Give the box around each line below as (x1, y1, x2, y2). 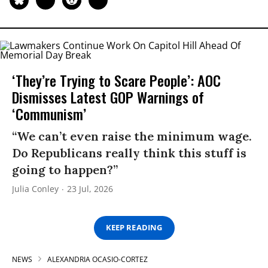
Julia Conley (12, 182, 59, 194)
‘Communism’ (12, 102, 86, 124)
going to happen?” (12, 162, 118, 177)
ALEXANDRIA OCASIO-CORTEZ (47, 254, 148, 264)
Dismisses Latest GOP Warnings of (12, 86, 204, 108)
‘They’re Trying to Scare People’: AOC (12, 69, 221, 91)
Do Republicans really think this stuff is (12, 145, 246, 160)
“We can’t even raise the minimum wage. (12, 128, 252, 144)
